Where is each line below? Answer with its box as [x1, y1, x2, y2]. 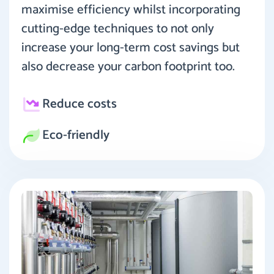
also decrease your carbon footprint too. [21, 56, 235, 78]
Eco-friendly [42, 125, 109, 146]
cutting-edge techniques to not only [21, 18, 214, 40]
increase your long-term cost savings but [21, 37, 240, 59]
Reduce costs [42, 94, 117, 115]
